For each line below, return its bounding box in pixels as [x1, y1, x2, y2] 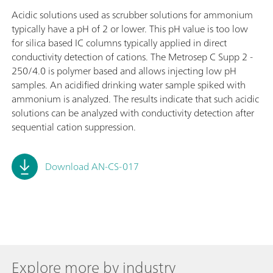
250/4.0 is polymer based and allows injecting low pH [12, 62, 236, 79]
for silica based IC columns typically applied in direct [12, 34, 227, 51]
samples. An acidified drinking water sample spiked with [12, 76, 246, 93]
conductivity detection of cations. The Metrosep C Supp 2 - [12, 48, 253, 65]
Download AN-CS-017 [45, 158, 138, 175]
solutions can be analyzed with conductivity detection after [12, 104, 254, 121]
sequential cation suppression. [12, 118, 136, 135]
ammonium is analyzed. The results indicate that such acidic [12, 90, 259, 107]
